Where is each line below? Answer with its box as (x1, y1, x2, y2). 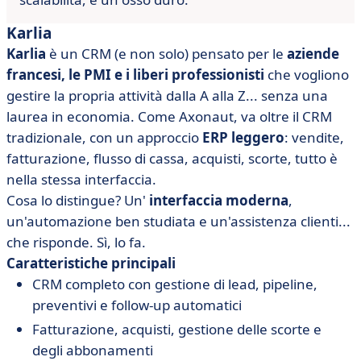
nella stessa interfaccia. (6, 170, 156, 189)
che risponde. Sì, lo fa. (6, 233, 146, 251)
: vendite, (284, 128, 344, 147)
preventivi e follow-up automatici (32, 296, 242, 314)
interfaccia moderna (149, 191, 288, 210)
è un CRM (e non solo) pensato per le (46, 44, 287, 63)
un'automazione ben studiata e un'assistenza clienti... (6, 212, 351, 230)
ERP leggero (202, 128, 284, 147)
